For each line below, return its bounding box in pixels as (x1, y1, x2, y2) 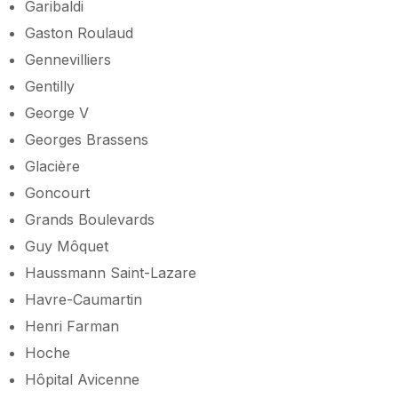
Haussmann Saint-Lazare (25, 263, 196, 282)
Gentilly (25, 76, 75, 95)
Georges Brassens (25, 130, 148, 148)
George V (25, 103, 89, 122)
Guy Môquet (25, 236, 108, 255)
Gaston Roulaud (25, 23, 133, 42)
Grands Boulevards (25, 210, 155, 228)
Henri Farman (25, 316, 119, 335)
